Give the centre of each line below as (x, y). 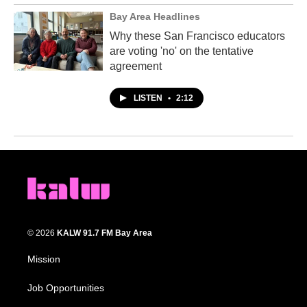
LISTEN (149, 98)
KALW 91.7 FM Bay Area (105, 233)
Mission (44, 259)
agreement (136, 66)
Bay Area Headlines (155, 16)
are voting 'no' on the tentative (182, 51)
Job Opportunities (66, 288)
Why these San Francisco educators (197, 36)
